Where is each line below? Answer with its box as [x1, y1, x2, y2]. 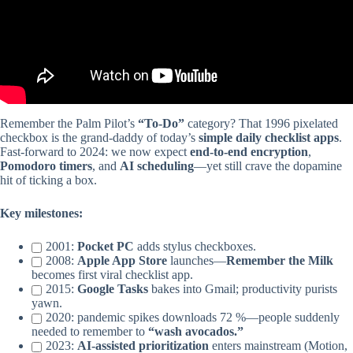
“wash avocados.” [148, 325, 243, 339]
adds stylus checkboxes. [134, 240, 256, 254]
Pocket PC [77, 240, 134, 254]
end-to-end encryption [190, 145, 308, 159]
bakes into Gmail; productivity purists [148, 282, 337, 296]
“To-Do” [138, 117, 184, 131]
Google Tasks [77, 282, 148, 296]
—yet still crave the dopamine [194, 159, 342, 173]
